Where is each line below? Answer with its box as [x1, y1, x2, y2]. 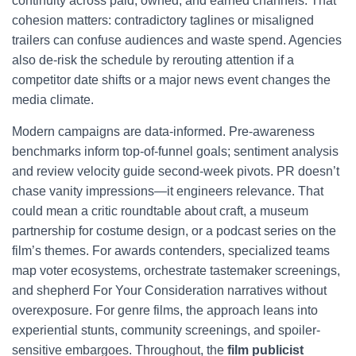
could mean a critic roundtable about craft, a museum [12, 204, 308, 218]
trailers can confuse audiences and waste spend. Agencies [12, 33, 342, 47]
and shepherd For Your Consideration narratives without [12, 284, 327, 297]
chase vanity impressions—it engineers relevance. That [12, 184, 323, 198]
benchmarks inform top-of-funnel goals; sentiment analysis [12, 145, 339, 158]
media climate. [12, 93, 94, 106]
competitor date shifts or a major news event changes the [12, 73, 331, 87]
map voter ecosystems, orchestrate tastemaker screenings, [12, 264, 340, 277]
